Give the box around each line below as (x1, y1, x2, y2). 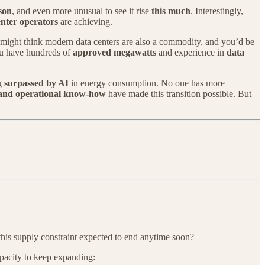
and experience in (156, 47, 227, 58)
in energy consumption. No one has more (69, 78, 225, 89)
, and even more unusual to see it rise (12, 6, 151, 17)
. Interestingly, (190, 6, 243, 17)
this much (151, 6, 190, 17)
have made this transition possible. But (106, 89, 251, 99)
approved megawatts (73, 47, 156, 58)
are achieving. (58, 17, 112, 27)
